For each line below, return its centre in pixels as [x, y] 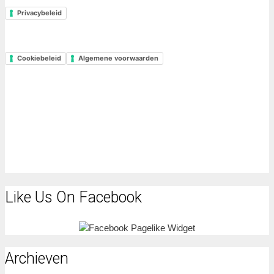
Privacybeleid [39, 13]
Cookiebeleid [39, 58]
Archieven [37, 259]
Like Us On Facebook [73, 197]
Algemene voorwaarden [118, 58]
